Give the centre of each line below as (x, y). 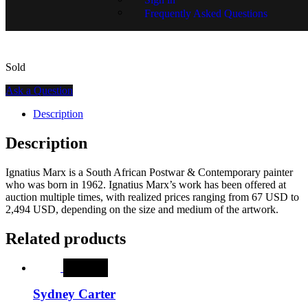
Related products (66, 238)
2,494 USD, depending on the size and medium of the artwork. (142, 209)
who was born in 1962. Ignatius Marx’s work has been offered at (146, 184)
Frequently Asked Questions (206, 13)
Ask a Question (39, 90)
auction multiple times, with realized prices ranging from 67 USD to (152, 197)
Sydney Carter (74, 294)
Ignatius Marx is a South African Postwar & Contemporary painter (149, 172)
